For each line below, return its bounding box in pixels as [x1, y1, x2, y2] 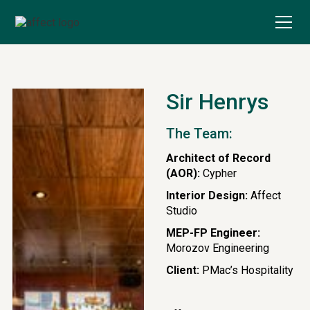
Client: [166, 264, 199, 277]
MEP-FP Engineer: [166, 226, 260, 239]
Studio [166, 204, 197, 217]
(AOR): [166, 167, 200, 180]
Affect [248, 189, 281, 202]
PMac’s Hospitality [199, 264, 293, 277]
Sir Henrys [166, 89, 268, 115]
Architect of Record [166, 152, 271, 165]
